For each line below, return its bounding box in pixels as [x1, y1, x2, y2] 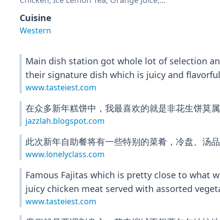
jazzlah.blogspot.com [26, 115, 105, 126]
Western [20, 25, 51, 36]
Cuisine [20, 12, 52, 24]
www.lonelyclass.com [26, 149, 105, 160]
